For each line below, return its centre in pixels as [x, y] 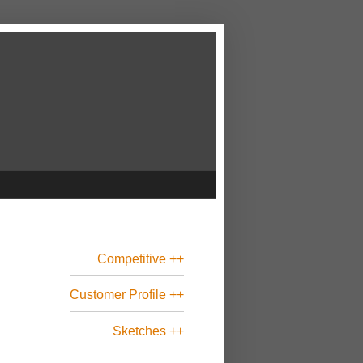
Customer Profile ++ [127, 295]
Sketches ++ [148, 331]
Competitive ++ [141, 259]
